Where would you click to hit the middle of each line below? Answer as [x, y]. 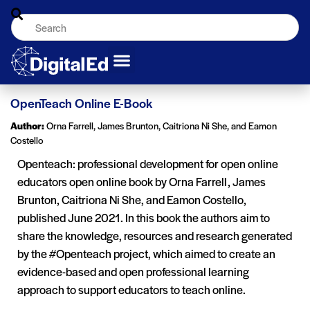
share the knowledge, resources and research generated [155, 235]
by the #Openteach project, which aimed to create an [146, 253]
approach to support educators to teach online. [131, 289]
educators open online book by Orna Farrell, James [142, 181]
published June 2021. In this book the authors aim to [144, 217]
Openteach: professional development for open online [148, 163]
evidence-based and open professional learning [133, 271]
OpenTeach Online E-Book [81, 102]
